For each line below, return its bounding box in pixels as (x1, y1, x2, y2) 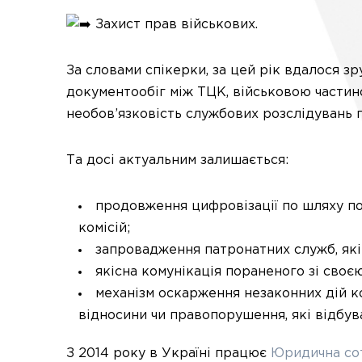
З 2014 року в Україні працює (66, 347, 271, 360)
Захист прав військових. (91, 19, 258, 31)
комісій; (78, 222, 130, 234)
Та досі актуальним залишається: (66, 154, 288, 166)
